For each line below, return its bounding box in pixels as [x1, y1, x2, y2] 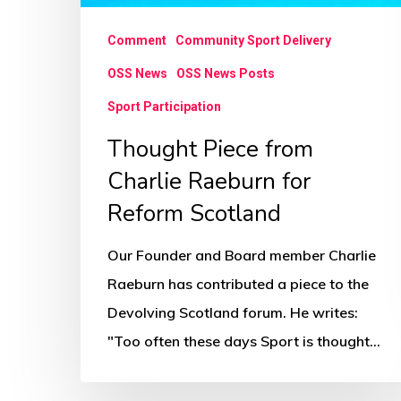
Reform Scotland [107, 198, 281, 230]
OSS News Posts [176, 66, 275, 81]
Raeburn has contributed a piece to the [107, 275, 369, 294]
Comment [107, 33, 166, 48]
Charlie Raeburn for [107, 166, 311, 198]
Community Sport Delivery [175, 33, 331, 48]
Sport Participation [107, 99, 221, 115]
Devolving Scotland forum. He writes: [107, 303, 358, 322]
